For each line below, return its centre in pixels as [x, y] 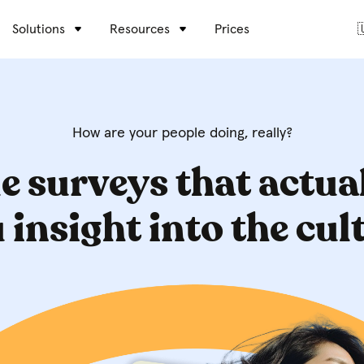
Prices [232, 29]
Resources [140, 29]
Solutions [39, 29]
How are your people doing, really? [182, 133]
